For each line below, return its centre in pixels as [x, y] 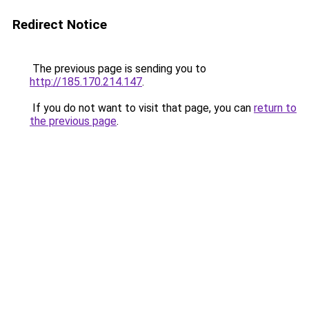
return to [275, 108]
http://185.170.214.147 [86, 82]
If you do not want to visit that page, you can [142, 108]
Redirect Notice [60, 24]
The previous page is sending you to [118, 69]
